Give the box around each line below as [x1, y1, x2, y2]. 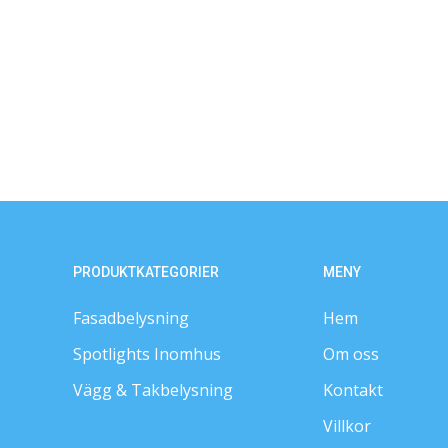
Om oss [322, 343, 379, 365]
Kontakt [322, 379, 383, 401]
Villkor [322, 415, 371, 437]
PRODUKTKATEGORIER [72, 264, 219, 280]
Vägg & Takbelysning [72, 379, 233, 401]
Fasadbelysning [72, 307, 189, 329]
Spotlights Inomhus [72, 343, 221, 365]
